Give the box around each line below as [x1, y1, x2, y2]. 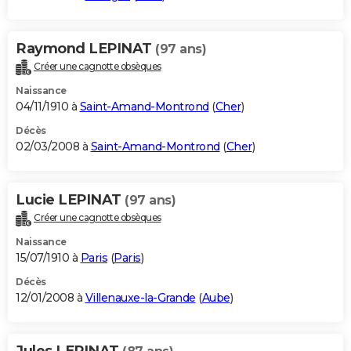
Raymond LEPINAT [16, 39, 155, 57]
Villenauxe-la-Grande [85, 290, 196, 305]
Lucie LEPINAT [16, 190, 125, 208]
